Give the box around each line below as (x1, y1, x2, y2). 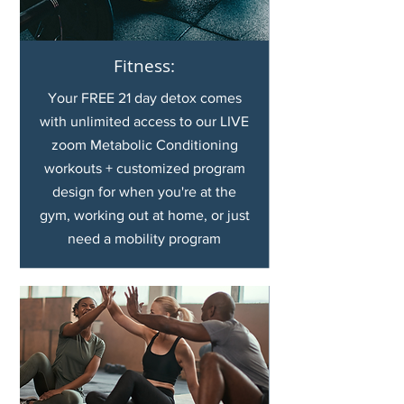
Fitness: (114, 54, 175, 78)
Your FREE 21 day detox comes (47, 90, 242, 106)
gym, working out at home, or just (39, 207, 250, 223)
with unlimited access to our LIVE (40, 114, 249, 129)
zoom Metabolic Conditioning (50, 137, 238, 152)
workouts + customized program (43, 161, 245, 176)
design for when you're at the (52, 184, 236, 199)
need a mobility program (68, 231, 221, 246)
